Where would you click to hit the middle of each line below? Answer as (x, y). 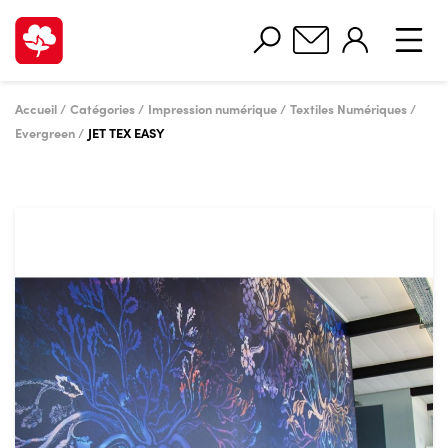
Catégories (102, 108)
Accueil (36, 108)
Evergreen (45, 132)
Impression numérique (212, 108)
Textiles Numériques (348, 108)
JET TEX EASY (126, 132)
